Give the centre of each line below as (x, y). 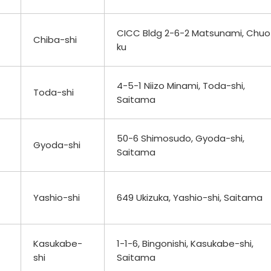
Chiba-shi (55, 39)
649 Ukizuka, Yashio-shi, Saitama (190, 197)
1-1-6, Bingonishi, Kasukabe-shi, (185, 243)
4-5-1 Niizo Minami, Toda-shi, (181, 85)
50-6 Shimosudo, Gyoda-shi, (181, 138)
